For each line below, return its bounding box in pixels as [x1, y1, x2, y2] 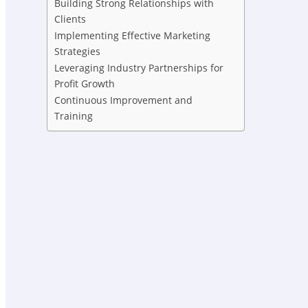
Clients [54, 12, 86, 26]
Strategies [54, 45, 100, 58]
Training [54, 109, 93, 123]
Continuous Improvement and [54, 93, 192, 107]
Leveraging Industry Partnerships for [54, 61, 223, 75]
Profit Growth [54, 77, 115, 91]
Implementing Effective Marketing [54, 29, 210, 43]
